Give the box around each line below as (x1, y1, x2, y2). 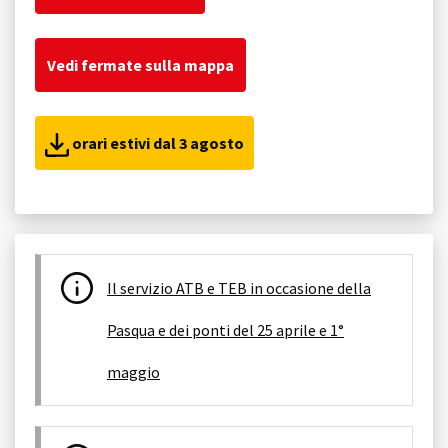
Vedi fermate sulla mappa (47, 54, 234, 75)
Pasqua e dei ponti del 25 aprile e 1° (107, 319, 344, 340)
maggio (107, 361, 160, 382)
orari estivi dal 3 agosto (69, 132, 244, 153)
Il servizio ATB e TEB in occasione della (107, 277, 371, 298)
